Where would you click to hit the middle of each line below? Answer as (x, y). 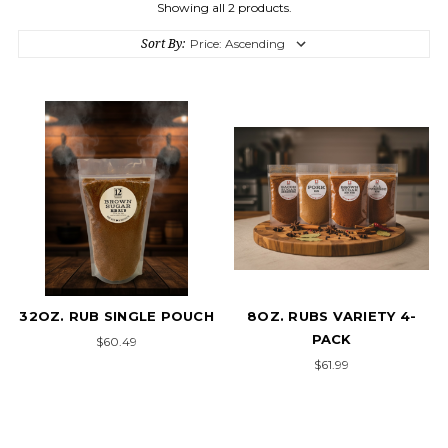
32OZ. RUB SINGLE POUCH (116, 316)
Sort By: (163, 43)
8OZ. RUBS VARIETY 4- (331, 316)
